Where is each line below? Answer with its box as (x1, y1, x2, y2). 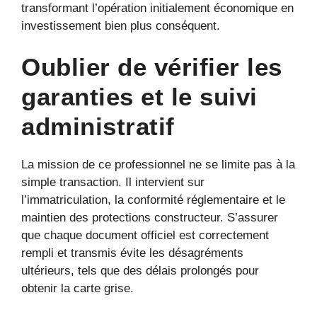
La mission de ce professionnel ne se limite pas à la (21, 158, 295, 172)
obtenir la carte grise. (21, 282, 134, 296)
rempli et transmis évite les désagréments (21, 246, 243, 260)
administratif (21, 113, 175, 141)
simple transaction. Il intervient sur (21, 175, 204, 190)
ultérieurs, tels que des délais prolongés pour (21, 264, 259, 278)
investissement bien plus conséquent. (21, 18, 220, 33)
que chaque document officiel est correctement (21, 229, 269, 243)
